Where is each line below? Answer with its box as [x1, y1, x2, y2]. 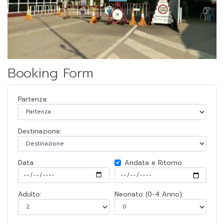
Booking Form [7, 63, 93, 83]
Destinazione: [17, 126, 61, 136]
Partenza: [17, 94, 48, 104]
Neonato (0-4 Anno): [114, 189, 183, 199]
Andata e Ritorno [124, 157, 182, 167]
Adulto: [17, 189, 41, 199]
